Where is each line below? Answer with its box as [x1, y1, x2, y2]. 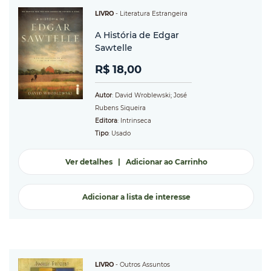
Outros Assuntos [120, 261, 170, 269]
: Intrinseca [117, 117, 151, 125]
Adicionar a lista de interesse [82, 192, 191, 202]
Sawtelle [95, 42, 132, 54]
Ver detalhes [65, 157, 113, 167]
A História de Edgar [95, 30, 179, 41]
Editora [95, 117, 117, 125]
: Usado [108, 129, 131, 138]
